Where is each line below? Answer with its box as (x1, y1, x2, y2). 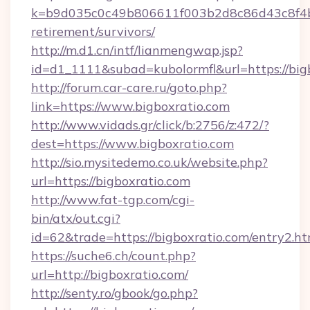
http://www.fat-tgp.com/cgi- (31, 192, 194, 208)
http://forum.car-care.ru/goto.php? (31, 80, 227, 95)
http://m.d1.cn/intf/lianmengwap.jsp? (31, 42, 243, 58)
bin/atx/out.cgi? (31, 210, 120, 226)
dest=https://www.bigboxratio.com (31, 136, 234, 152)
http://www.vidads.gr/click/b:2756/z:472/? (31, 117, 269, 133)
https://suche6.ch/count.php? (31, 248, 196, 264)
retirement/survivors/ (31, 24, 155, 39)
